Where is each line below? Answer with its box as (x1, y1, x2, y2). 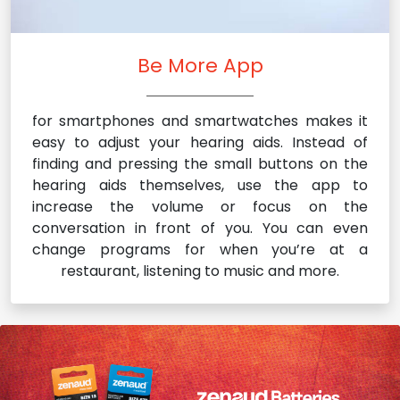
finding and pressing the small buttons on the (32, 153, 368, 174)
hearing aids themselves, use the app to (32, 174, 368, 196)
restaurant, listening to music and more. (61, 260, 339, 281)
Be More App (137, 51, 263, 79)
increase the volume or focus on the (32, 196, 368, 217)
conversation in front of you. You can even (32, 217, 368, 238)
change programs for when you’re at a (32, 238, 368, 260)
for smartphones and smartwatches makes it (32, 110, 368, 131)
